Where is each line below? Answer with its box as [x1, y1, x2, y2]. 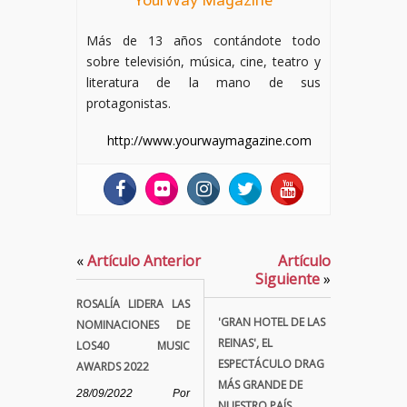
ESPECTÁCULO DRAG [218, 356, 324, 372]
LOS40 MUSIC [76, 338, 190, 353]
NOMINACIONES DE [76, 317, 190, 333]
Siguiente [255, 269, 323, 289]
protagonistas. [86, 94, 171, 112]
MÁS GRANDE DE [218, 377, 303, 392]
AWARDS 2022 [76, 359, 149, 374]
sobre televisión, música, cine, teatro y [86, 53, 321, 70]
